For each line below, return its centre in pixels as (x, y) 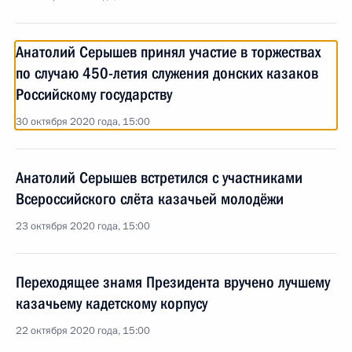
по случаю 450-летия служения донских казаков (167, 73)
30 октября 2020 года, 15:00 (83, 122)
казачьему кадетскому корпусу (112, 303)
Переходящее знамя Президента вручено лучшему (173, 282)
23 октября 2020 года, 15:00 (83, 226)
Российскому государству (94, 94)
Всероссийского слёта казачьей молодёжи (150, 199)
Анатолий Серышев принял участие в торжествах (168, 52)
